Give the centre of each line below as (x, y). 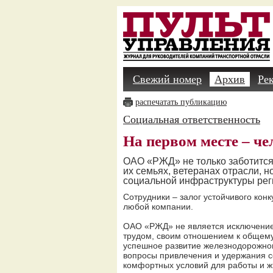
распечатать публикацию (181, 102)
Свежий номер (167, 79)
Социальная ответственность (192, 119)
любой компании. (158, 207)
